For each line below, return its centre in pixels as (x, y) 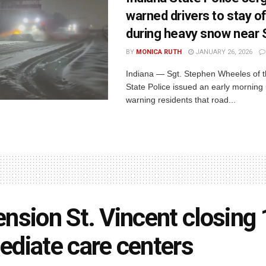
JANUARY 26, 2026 (223, 52)
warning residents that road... (181, 99)
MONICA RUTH (159, 52)
